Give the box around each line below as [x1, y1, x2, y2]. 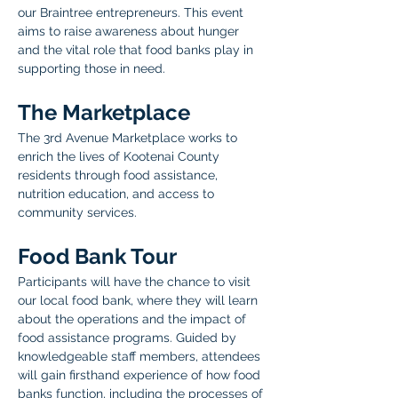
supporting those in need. [18, 61, 169, 76]
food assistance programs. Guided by [18, 330, 240, 345]
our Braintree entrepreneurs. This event [18, 5, 247, 20]
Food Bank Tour [18, 243, 177, 269]
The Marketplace [18, 99, 201, 125]
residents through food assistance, [18, 168, 221, 182]
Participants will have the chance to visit [18, 275, 254, 289]
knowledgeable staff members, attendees [18, 349, 264, 363]
